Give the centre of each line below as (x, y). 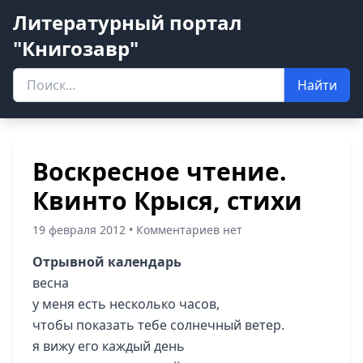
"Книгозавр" (76, 48)
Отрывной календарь (107, 262)
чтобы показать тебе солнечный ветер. (158, 325)
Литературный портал (127, 22)
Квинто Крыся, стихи (167, 201)
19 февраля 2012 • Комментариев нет (137, 230)
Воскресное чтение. (160, 171)
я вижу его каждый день (109, 346)
